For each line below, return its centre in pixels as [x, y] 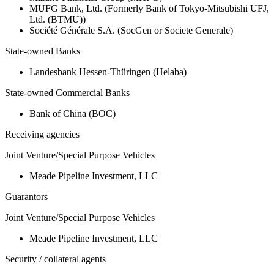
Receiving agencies [42, 135]
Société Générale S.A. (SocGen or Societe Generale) [131, 31]
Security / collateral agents [55, 259]
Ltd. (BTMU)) [57, 20]
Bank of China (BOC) [72, 114]
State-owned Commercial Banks [67, 93]
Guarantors [26, 197]
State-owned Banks [43, 51]
